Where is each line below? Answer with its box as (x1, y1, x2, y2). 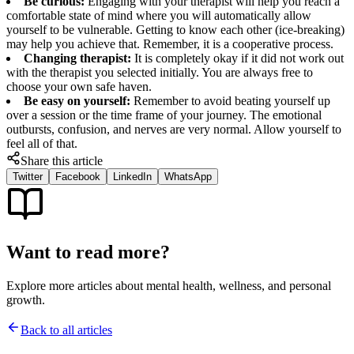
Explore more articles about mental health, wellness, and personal (6, 278, 331, 292)
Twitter (13, 170, 43, 183)
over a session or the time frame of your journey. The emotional (6, 107, 322, 122)
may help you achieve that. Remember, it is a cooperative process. (6, 36, 333, 51)
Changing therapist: (24, 51, 131, 65)
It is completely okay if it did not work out (131, 51, 344, 65)
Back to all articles (21, 322, 112, 337)
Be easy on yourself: (24, 93, 130, 107)
